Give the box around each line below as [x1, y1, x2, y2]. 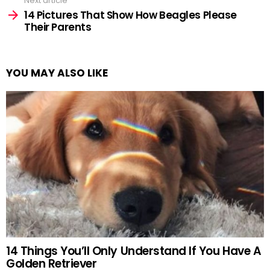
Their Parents [24, 20, 92, 34]
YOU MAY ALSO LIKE [6, 66, 108, 80]
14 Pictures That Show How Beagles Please [24, 8, 237, 22]
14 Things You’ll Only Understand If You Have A [6, 243, 262, 260]
